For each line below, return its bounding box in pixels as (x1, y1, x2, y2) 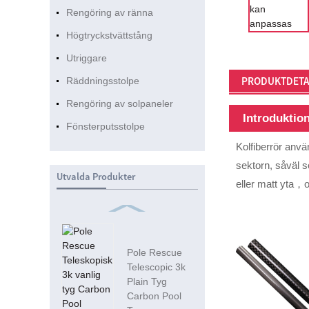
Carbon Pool (127, 290, 182, 302)
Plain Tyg (127, 276, 168, 288)
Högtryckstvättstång (66, 30, 152, 41)
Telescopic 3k (127, 261, 186, 273)
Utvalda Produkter (56, 170, 135, 183)
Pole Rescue (127, 247, 183, 259)
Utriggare (66, 52, 107, 64)
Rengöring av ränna (66, 7, 153, 19)
